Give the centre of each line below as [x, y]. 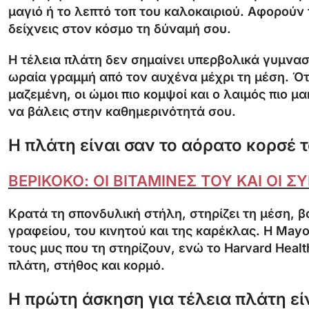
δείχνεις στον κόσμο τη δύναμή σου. [120, 28]
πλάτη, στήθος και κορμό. [87, 265]
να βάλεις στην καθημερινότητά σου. [122, 111]
